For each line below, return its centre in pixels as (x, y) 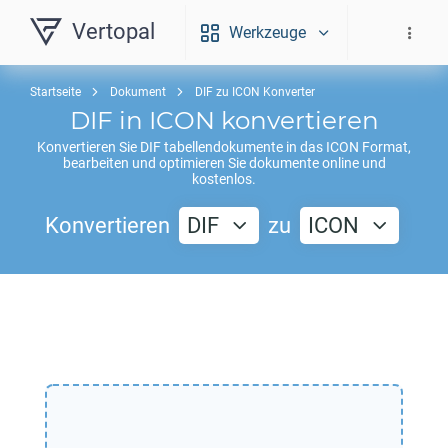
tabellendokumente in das (243, 147)
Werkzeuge (267, 32)
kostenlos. (224, 179)
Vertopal (113, 31)
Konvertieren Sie (88, 147)
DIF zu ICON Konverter (255, 92)
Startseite (55, 92)
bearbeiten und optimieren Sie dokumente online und (224, 163)
